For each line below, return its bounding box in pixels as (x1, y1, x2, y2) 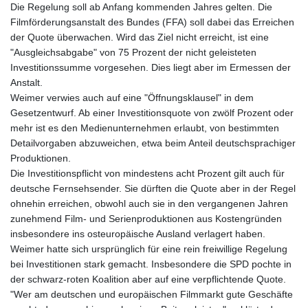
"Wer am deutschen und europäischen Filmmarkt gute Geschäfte (10, 289, 293, 300)
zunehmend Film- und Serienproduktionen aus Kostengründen (10, 213, 282, 225)
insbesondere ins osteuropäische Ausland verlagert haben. (10, 228, 265, 240)
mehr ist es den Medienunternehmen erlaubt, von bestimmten (10, 122, 279, 134)
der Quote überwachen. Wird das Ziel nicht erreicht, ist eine (10, 32, 269, 43)
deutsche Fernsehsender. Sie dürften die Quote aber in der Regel (10, 183, 296, 195)
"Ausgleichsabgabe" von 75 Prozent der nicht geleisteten (10, 47, 256, 58)
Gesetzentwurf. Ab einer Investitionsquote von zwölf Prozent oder (10, 107, 294, 119)
